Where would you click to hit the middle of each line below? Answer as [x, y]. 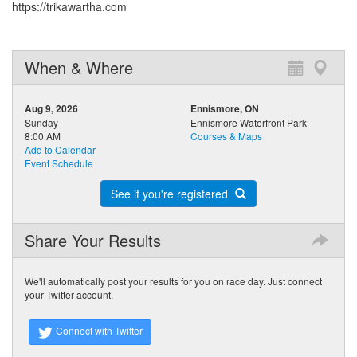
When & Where [79, 67]
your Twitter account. [69, 294]
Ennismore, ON [225, 108]
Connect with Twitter [98, 330]
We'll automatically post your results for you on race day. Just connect [173, 281]
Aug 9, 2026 [51, 108]
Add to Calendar [60, 149]
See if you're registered [171, 194]
